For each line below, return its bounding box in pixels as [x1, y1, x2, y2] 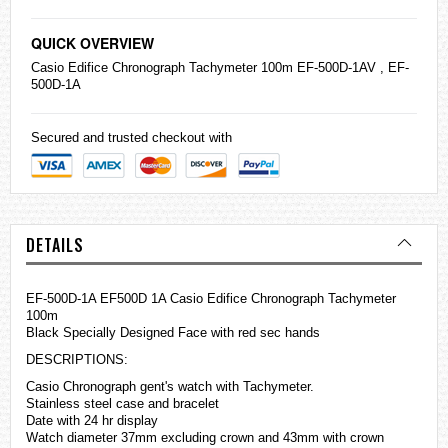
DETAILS [26, 233, 84, 258]
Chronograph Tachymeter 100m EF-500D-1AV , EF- [108, 60, 409, 76]
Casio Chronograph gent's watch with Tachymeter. [26, 379, 314, 395]
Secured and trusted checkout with [31, 130, 232, 146]
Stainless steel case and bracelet [26, 396, 219, 412]
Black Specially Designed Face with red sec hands [26, 325, 320, 341]
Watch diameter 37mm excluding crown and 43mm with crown [26, 430, 384, 446]
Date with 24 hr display [26, 413, 158, 429]
